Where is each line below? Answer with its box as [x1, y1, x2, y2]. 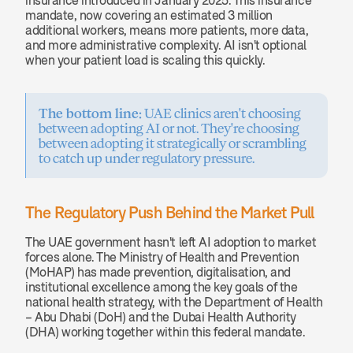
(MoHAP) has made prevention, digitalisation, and [25, 265, 291, 279]
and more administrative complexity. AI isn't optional [25, 38, 307, 52]
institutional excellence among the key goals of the [25, 280, 298, 294]
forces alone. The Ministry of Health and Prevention [25, 250, 299, 264]
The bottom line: [39, 104, 142, 122]
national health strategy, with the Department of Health [25, 295, 323, 309]
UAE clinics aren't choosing [142, 104, 301, 122]
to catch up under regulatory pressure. [39, 149, 255, 167]
